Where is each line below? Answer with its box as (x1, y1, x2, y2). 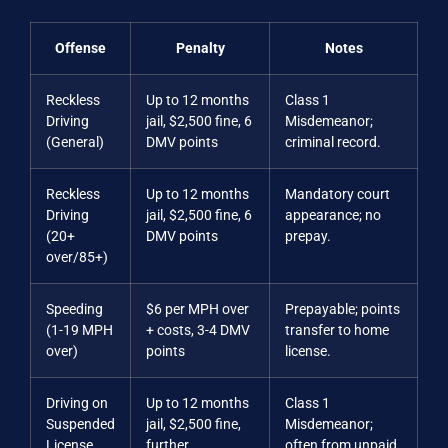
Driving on (46, 394, 108, 412)
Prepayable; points (285, 300, 400, 318)
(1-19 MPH (46, 321, 113, 339)
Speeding (46, 300, 103, 318)
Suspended (46, 415, 115, 433)
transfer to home (285, 321, 389, 339)
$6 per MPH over (146, 300, 249, 318)
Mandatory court (285, 185, 390, 203)
